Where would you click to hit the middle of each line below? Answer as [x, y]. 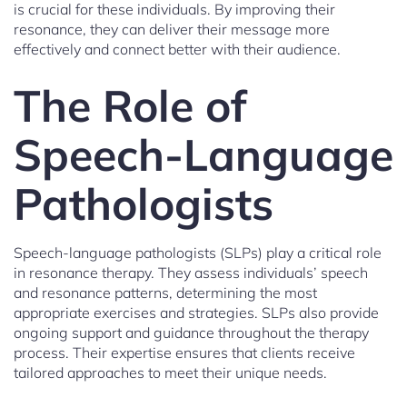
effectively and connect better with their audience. [177, 50]
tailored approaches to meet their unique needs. [170, 373]
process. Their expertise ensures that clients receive [184, 353]
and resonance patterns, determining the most [165, 293]
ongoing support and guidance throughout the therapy [191, 333]
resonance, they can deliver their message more [172, 30]
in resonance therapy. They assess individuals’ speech [191, 273]
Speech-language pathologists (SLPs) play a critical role [198, 253]
